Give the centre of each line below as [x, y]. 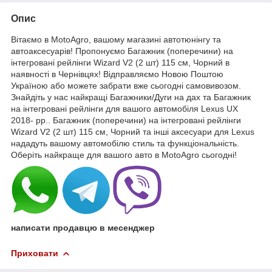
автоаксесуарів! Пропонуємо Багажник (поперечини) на [122, 51]
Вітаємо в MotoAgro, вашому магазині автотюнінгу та [116, 39]
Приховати [35, 253]
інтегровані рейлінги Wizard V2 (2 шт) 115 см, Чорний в [120, 62]
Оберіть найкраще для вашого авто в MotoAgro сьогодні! [124, 155]
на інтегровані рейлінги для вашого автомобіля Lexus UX [124, 108]
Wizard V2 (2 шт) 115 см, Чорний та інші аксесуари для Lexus [133, 131]
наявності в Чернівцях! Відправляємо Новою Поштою [117, 74]
